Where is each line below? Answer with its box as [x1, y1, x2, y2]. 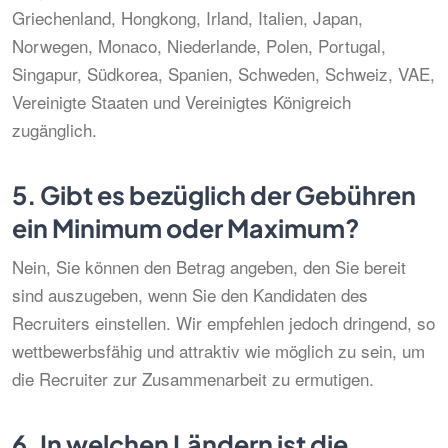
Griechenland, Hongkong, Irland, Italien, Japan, [12, 5, 363, 30]
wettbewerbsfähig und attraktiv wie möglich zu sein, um [12, 338, 425, 363]
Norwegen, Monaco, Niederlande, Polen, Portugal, [12, 33, 386, 58]
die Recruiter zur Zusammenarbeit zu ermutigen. [12, 366, 374, 391]
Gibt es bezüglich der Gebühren [36, 179, 416, 211]
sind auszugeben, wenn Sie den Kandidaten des [12, 282, 368, 307]
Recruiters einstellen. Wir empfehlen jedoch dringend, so [12, 310, 435, 335]
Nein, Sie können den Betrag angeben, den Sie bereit [12, 254, 406, 279]
